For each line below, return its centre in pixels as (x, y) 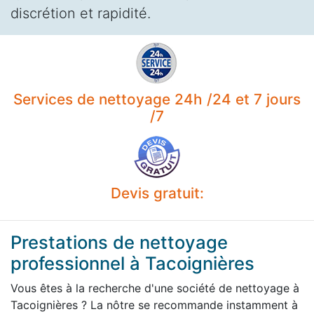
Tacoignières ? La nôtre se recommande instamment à (154, 305)
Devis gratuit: (157, 193)
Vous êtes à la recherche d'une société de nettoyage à (155, 288)
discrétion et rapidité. (81, 13)
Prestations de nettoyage (119, 242)
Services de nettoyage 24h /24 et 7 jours (157, 99)
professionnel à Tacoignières (132, 263)
